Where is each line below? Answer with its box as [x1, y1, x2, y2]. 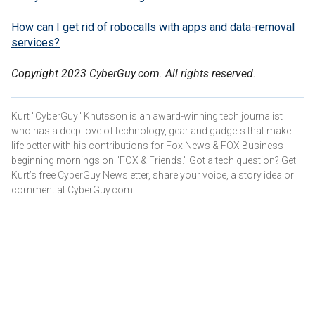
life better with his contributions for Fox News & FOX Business [11, 139, 283, 151]
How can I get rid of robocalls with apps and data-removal [11, 20, 295, 34]
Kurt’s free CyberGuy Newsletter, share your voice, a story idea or [11, 169, 294, 181]
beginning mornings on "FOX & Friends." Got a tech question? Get [11, 154, 296, 166]
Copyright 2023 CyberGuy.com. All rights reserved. [11, 66, 256, 80]
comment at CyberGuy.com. [11, 184, 135, 195]
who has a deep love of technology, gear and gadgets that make [11, 124, 291, 136]
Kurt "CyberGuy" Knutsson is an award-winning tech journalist [11, 110, 283, 122]
